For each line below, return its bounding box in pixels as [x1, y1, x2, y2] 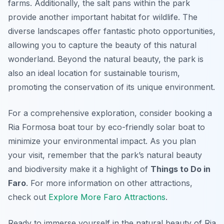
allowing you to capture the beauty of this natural [8, 40, 196, 50]
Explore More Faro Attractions [48, 192, 165, 202]
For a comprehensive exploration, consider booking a [8, 108, 212, 118]
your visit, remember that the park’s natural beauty [8, 150, 202, 160]
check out [8, 192, 48, 202]
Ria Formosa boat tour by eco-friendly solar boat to [8, 122, 205, 132]
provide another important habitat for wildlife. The [8, 12, 197, 22]
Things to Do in [150, 164, 210, 174]
